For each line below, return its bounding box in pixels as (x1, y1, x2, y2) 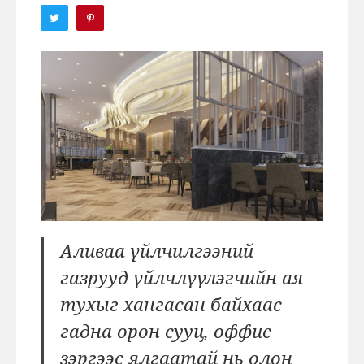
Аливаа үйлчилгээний (60, 237, 253, 262)
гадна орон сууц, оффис (60, 318, 271, 343)
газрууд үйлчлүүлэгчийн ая (60, 264, 303, 289)
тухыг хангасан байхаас (60, 291, 282, 316)
